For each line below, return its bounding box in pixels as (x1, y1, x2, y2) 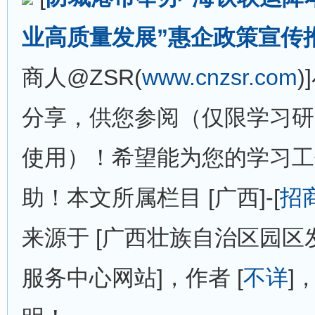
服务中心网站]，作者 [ (22, 265, 243, 290)
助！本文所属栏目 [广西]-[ (22, 185, 280, 210)
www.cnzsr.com (142, 65, 297, 90)
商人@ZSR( (22, 65, 142, 90)
